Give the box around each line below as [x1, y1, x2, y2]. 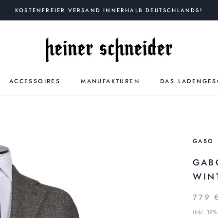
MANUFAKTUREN [81, 77, 140, 86]
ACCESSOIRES [9, 77, 61, 86]
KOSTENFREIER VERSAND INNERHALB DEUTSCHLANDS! [15, 6, 203, 14]
